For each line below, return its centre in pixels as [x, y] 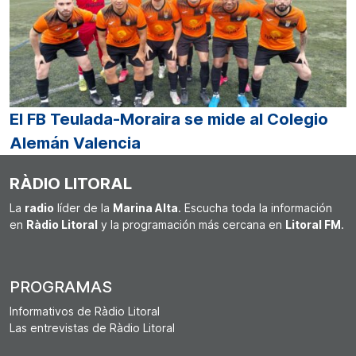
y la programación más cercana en [192, 225]
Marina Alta [145, 208]
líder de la [83, 208]
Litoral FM [313, 225]
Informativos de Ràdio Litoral [85, 311]
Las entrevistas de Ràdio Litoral [92, 328]
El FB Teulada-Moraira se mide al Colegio [169, 120]
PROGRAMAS [61, 287]
